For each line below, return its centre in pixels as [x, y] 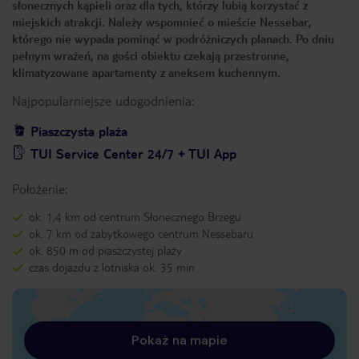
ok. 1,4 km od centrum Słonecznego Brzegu [135, 216]
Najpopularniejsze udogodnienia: [103, 101]
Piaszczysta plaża [79, 131]
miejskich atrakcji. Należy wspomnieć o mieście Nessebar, [162, 22]
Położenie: [40, 189]
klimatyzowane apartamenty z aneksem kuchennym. [148, 72]
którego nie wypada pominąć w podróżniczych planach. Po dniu [173, 38]
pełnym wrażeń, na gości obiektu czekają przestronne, [151, 55]
